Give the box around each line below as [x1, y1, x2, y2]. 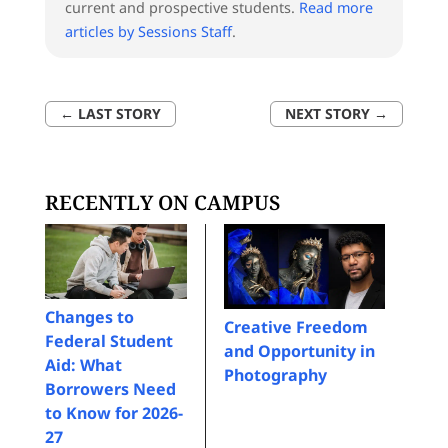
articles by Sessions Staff [64, 21, 232, 41]
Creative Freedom [223, 316, 368, 339]
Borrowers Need [44, 378, 176, 401]
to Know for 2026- [44, 402, 183, 425]
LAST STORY [77, 103, 161, 123]
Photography [223, 364, 327, 387]
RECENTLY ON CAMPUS [44, 189, 280, 217]
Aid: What [44, 354, 122, 377]
